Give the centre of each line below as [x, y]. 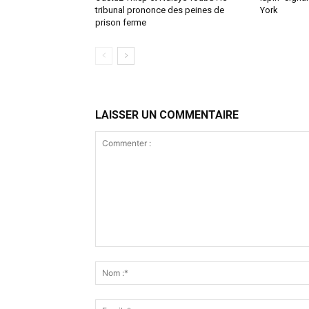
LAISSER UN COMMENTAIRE [167, 114]
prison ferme [121, 22]
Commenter [121, 253]
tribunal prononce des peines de [160, 10]
